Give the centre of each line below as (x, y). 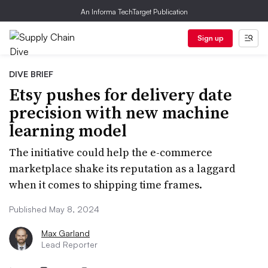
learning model (68, 130)
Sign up (210, 38)
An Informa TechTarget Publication (134, 12)
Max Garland (66, 233)
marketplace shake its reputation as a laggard (122, 168)
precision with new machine (119, 112)
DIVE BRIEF (31, 74)
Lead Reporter (69, 244)
